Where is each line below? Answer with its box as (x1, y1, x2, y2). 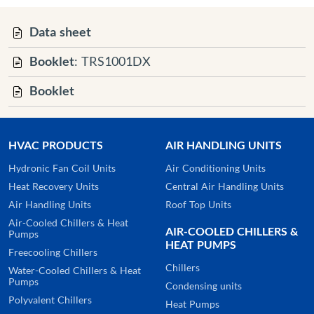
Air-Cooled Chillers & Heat (8, 217, 128, 228)
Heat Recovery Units (8, 181, 99, 192)
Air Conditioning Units (165, 163, 266, 174)
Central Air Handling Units (165, 181, 284, 192)
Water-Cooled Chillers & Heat (8, 265, 141, 276)
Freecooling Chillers (8, 247, 97, 258)
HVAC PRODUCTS (8, 139, 103, 151)
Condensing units (165, 280, 242, 292)
